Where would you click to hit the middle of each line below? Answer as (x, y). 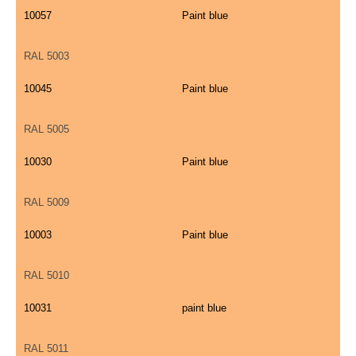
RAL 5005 (46, 130)
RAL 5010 (46, 276)
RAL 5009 (46, 203)
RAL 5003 (46, 56)
